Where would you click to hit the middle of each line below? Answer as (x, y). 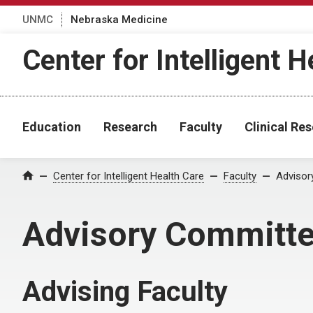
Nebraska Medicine (119, 19)
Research (130, 127)
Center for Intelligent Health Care (129, 176)
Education (52, 127)
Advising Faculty (125, 292)
